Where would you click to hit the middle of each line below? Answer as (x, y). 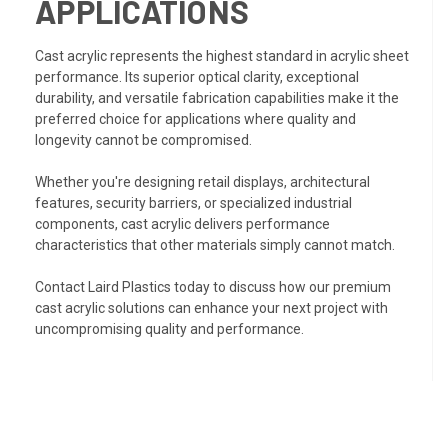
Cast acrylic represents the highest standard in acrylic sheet (222, 56)
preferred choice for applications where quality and (195, 119)
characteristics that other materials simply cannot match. (215, 245)
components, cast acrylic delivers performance (182, 224)
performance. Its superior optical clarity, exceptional (197, 77)
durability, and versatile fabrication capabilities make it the (217, 98)
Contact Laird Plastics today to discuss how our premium (213, 287)
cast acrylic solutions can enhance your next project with (211, 308)
